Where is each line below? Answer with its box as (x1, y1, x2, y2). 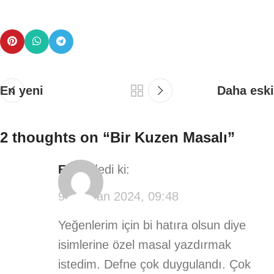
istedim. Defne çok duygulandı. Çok (58, 257, 251, 271)
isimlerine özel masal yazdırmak (58, 237, 231, 251)
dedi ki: (91, 163, 130, 176)
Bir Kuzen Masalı (110, 129, 228, 146)
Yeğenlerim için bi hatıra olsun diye (58, 218, 246, 232)
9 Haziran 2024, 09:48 (58, 189, 179, 203)
